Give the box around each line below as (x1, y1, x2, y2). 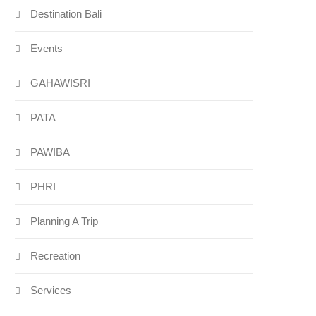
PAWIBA (30, 146, 71, 159)
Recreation (30, 250, 81, 262)
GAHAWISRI (30, 77, 91, 90)
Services (30, 284, 72, 297)
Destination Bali (30, 8, 102, 20)
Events (30, 42, 63, 55)
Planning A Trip (30, 215, 99, 228)
